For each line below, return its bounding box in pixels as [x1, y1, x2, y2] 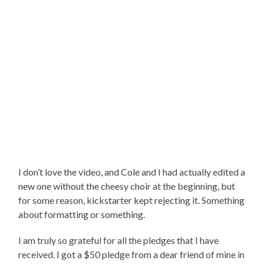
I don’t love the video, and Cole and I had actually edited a [18, 166, 246, 177]
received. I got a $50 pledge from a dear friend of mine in [18, 248, 245, 260]
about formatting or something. [18, 208, 146, 220]
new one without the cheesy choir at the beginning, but [18, 180, 236, 192]
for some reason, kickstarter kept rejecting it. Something [18, 194, 245, 206]
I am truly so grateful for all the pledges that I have [18, 234, 219, 246]
